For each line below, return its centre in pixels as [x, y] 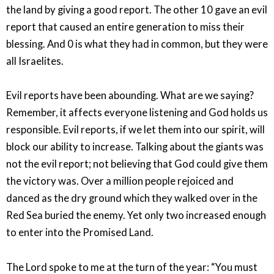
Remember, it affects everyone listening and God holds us [137, 113]
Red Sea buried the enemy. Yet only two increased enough [136, 216]
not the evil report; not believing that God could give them [137, 164]
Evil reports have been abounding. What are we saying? [130, 96]
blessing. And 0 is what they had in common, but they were [137, 44]
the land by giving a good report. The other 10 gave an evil [137, 9]
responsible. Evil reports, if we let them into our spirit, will [135, 130]
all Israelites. [35, 61]
